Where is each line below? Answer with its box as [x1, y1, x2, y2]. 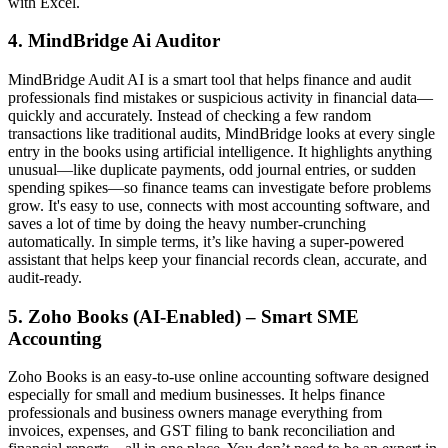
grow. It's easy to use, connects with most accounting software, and [8, 197, 430, 214]
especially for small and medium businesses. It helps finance [8, 386, 385, 404]
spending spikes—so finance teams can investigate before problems [8, 179, 431, 196]
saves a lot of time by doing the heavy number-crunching [8, 215, 366, 232]
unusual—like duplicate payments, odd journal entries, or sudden [8, 161, 416, 178]
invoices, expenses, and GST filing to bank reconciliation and [8, 422, 395, 440]
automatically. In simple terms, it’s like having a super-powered [8, 233, 404, 250]
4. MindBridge [8, 30, 132, 52]
